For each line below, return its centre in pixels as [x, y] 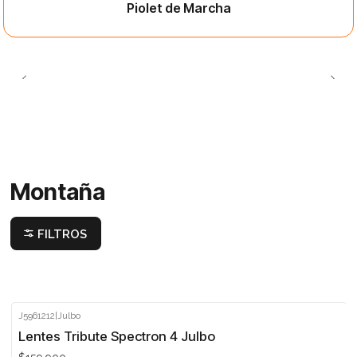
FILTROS [62, 234]
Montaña [57, 192]
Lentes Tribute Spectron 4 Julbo [117, 337]
